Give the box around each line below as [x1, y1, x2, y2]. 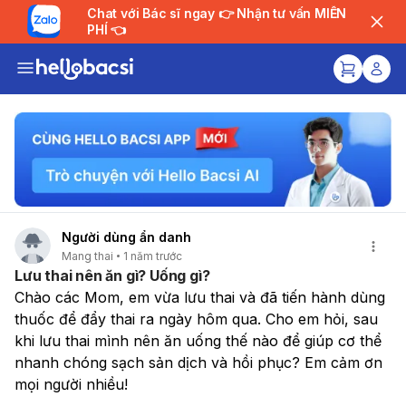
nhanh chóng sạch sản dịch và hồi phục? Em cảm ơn [14, 353, 382, 372]
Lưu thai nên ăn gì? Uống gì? [14, 266, 210, 285]
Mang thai [62, 248, 113, 263]
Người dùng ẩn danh [62, 229, 191, 246]
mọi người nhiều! [14, 374, 128, 393]
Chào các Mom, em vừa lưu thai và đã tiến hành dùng [14, 287, 385, 306]
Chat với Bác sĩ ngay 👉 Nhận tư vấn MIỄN [87, 5, 218, 21]
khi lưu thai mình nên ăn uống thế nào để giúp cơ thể [14, 331, 382, 350]
